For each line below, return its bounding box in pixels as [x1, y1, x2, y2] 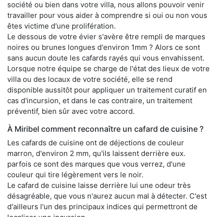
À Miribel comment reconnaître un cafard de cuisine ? [7, 124, 203, 134]
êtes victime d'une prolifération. [7, 21, 116, 31]
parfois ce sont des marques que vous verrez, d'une [7, 159, 186, 169]
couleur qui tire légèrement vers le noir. [7, 170, 143, 180]
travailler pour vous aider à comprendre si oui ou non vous [7, 11, 207, 20]
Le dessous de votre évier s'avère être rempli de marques [7, 32, 205, 42]
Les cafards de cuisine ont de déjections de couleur [7, 138, 184, 148]
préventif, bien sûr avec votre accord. [7, 107, 135, 116]
